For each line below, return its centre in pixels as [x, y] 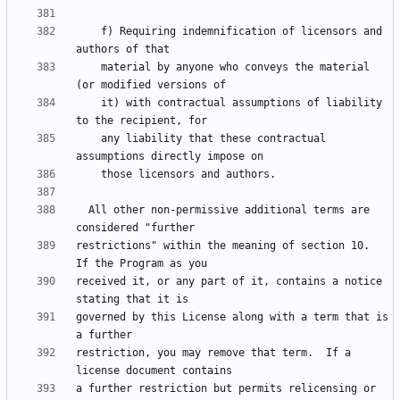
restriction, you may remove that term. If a [213, 353]
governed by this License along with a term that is [232, 317]
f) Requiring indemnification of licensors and [88, 32]
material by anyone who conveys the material [88, 67]
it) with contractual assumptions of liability [88, 103]
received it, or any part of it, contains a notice [229, 282]
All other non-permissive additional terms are [82, 210]
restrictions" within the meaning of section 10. [223, 246]
